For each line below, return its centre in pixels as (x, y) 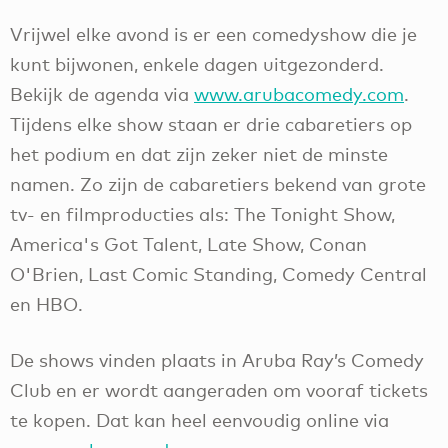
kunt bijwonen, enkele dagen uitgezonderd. (197, 63)
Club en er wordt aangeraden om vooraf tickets (219, 390)
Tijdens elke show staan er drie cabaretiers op (211, 123)
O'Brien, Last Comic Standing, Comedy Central (218, 273)
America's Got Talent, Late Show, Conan (188, 243)
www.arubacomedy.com (299, 93)
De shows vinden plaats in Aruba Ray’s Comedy (217, 360)
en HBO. (46, 303)
